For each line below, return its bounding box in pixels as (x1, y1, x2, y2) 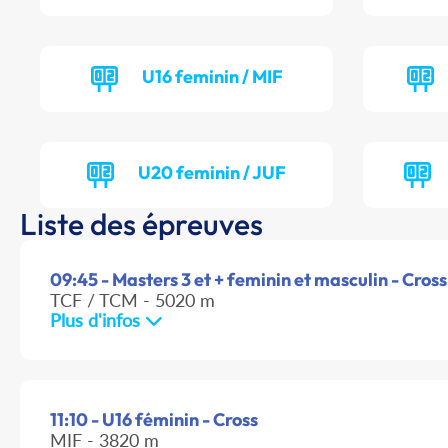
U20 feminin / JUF (138, 161, 287, 185)
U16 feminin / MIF (141, 65, 283, 89)
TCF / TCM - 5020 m (50, 289, 215, 312)
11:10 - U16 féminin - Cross (50, 408, 258, 432)
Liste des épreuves (20, 205, 263, 244)
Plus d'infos (50, 309, 145, 332)
